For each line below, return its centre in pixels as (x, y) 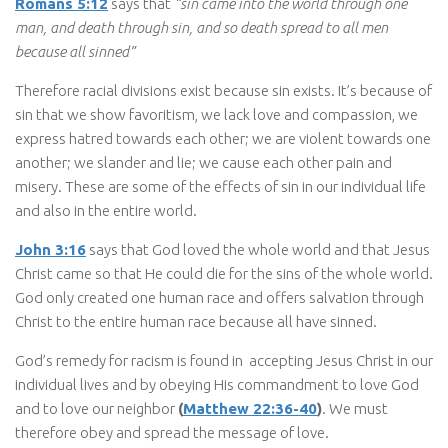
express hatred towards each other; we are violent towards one (223, 138)
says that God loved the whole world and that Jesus (258, 249)
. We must (355, 408)
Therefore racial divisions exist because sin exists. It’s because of (223, 90)
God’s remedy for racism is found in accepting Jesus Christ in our (224, 360)
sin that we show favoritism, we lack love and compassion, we (216, 114)
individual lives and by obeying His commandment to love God (217, 384)
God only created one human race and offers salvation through (219, 297)
